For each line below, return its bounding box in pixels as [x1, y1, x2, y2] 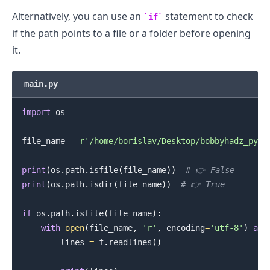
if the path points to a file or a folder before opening [12, 26, 251, 40]
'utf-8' [209, 222, 243, 233]
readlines [108, 237, 152, 247]
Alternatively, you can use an [12, 9, 143, 23]
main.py [24, 78, 58, 89]
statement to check [163, 9, 253, 23]
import [21, 107, 51, 117]
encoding [161, 222, 205, 233]
